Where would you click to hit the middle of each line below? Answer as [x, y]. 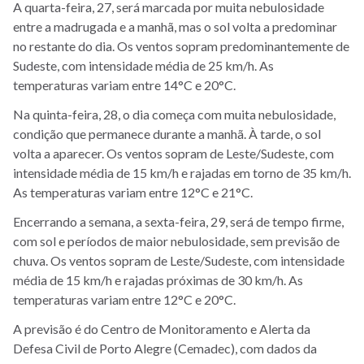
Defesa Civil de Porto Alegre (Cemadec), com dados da [165, 348]
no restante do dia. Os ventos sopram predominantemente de [181, 45]
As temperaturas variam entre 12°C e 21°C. [133, 192]
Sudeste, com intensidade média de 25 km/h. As [143, 65]
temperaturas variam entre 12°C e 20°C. [124, 299]
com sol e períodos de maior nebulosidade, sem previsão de [176, 240]
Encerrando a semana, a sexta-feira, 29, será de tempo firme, [178, 221]
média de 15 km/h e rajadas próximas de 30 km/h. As [158, 279]
